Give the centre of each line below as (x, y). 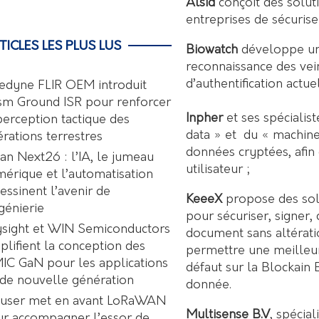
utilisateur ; (218, 169)
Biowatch (212, 50)
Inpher (204, 118)
